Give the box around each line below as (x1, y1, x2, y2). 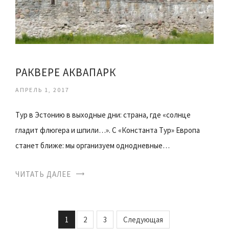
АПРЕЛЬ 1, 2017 (15, 86, 70, 94)
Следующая (123, 215, 163, 225)
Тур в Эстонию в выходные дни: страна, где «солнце (15, 110, 191, 120)
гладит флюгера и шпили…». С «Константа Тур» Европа (15, 125, 200, 135)
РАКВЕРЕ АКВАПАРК (15, 65, 116, 80)
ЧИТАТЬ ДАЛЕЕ (15, 169, 71, 179)
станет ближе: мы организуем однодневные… (15, 141, 170, 151)
